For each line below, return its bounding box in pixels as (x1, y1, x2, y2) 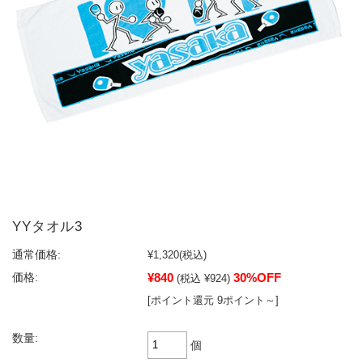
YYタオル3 (12, 218, 83, 234)
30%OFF (233, 270, 281, 284)
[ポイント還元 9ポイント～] (147, 293, 279, 306)
